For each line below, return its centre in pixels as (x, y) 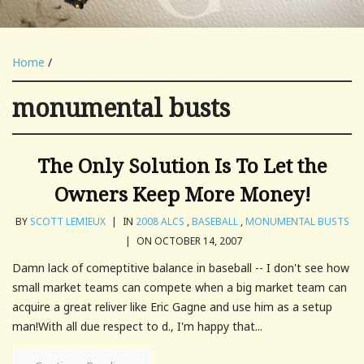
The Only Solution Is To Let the (182, 165)
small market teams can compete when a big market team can (180, 287)
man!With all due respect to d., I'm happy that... (137, 326)
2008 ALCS (160, 221)
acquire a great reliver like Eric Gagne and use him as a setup (172, 306)
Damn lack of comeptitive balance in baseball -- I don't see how (181, 267)
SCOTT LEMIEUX (67, 221)
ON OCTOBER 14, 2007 (188, 240)
